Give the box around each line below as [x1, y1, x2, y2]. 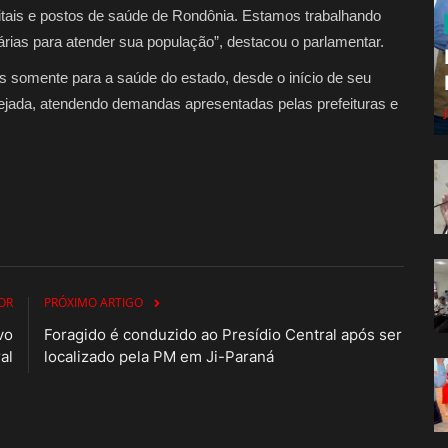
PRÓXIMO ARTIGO [44, 293, 143, 311]
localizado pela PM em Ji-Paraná [44, 346, 274, 366]
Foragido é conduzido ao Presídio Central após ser [44, 324, 402, 344]
